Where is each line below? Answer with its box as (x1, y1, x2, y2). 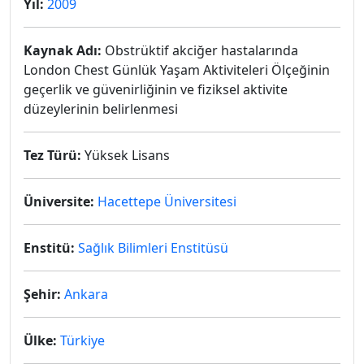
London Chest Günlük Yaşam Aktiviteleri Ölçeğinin (24, 61, 330, 79)
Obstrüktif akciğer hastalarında (102, 41, 298, 59)
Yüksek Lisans (81, 146, 170, 164)
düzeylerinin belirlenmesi (24, 100, 178, 118)
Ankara (64, 285, 108, 303)
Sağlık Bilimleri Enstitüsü (78, 239, 228, 257)
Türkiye (60, 331, 105, 349)
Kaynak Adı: (24, 41, 102, 59)
